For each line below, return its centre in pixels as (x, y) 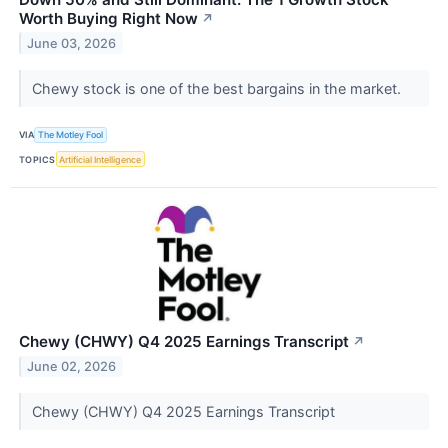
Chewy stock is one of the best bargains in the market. (218, 88)
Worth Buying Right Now (108, 18)
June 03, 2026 (72, 43)
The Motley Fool (71, 135)
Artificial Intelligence (100, 159)
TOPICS (37, 159)
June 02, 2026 (72, 367)
